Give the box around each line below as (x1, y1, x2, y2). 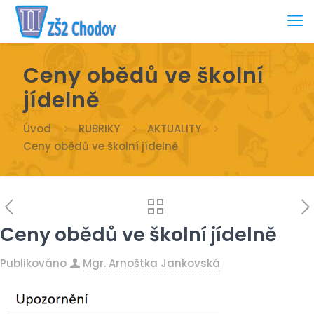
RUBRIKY (78, 121, 120, 136)
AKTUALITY (147, 121, 201, 136)
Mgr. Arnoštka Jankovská (83, 256, 220, 271)
